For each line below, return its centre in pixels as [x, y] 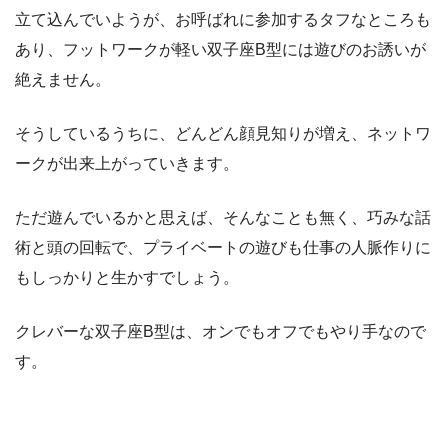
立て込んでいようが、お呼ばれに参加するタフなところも [223, 20]
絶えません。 [63, 80]
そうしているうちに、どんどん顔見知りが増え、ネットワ [223, 134]
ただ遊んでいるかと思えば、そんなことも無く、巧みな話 [223, 218]
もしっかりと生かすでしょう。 [127, 278]
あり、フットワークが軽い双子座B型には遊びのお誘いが [220, 50]
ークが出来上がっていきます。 [127, 164]
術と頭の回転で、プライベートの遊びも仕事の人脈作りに [223, 248]
